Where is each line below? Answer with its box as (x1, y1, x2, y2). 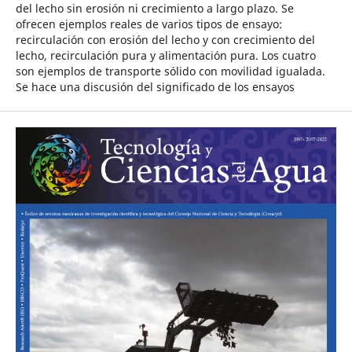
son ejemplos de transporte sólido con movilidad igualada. (15, 64, 325, 79)
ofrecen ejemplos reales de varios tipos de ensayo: (15, 16, 282, 31)
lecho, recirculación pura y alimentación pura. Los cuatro (15, 48, 316, 63)
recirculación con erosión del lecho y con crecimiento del (15, 32, 315, 47)
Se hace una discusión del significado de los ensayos (15, 79, 295, 94)
